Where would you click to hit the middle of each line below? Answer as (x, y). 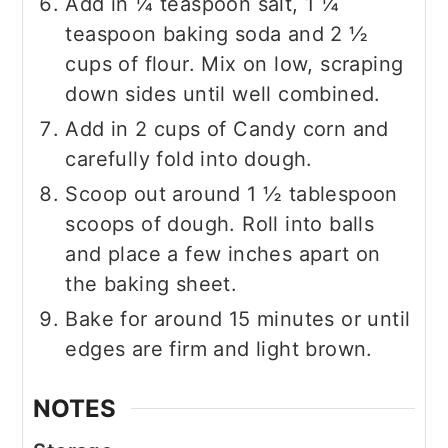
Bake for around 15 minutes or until (238, 318)
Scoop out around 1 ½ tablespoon (231, 193)
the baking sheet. (151, 283)
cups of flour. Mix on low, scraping (234, 63)
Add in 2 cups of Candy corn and (227, 128)
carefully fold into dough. (189, 158)
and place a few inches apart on (223, 253)
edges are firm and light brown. (219, 348)
